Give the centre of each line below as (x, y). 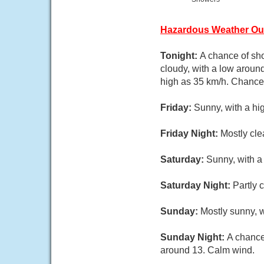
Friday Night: (190, 133)
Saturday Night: (197, 185)
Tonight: (180, 56)
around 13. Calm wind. (207, 250)
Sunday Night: (194, 237)
